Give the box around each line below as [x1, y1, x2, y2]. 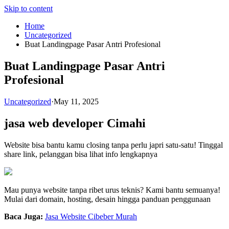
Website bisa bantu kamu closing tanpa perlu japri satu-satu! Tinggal [4, 140, 223, 149]
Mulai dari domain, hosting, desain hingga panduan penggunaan [4, 194, 211, 203]
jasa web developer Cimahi [4, 116, 146, 130]
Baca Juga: [4, 212, 43, 221]
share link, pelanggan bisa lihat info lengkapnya [4, 149, 157, 158]
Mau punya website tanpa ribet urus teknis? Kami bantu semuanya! [4, 185, 220, 194]
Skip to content [4, 4, 53, 13]
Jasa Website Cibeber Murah [45, 212, 137, 221]
